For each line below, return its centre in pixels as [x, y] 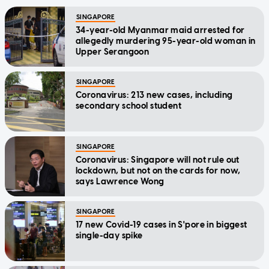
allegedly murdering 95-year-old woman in [166, 41]
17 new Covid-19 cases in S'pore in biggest [162, 225]
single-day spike [109, 236]
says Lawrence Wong [120, 182]
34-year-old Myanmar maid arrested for [160, 31]
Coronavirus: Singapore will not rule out [158, 160]
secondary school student [129, 106]
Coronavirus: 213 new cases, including [154, 95]
